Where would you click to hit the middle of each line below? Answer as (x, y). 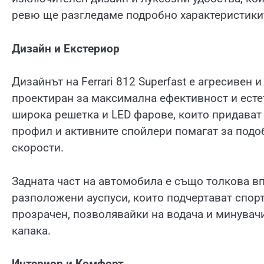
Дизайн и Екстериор (66, 48)
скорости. (38, 148)
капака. (31, 230)
